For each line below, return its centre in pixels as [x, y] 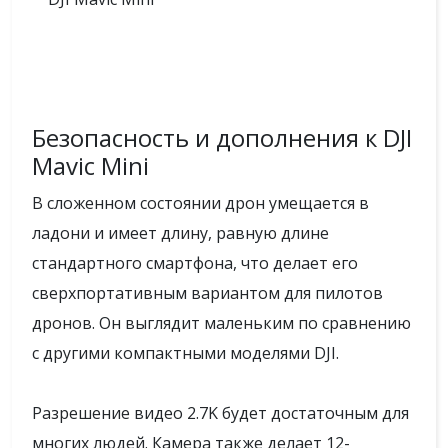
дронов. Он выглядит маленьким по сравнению [221, 323]
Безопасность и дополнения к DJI [222, 137]
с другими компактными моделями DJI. [185, 353]
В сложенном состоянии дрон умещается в [200, 203]
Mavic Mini [90, 165]
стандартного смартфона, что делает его [195, 263]
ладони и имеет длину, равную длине [180, 233]
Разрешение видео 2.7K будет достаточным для [220, 413]
